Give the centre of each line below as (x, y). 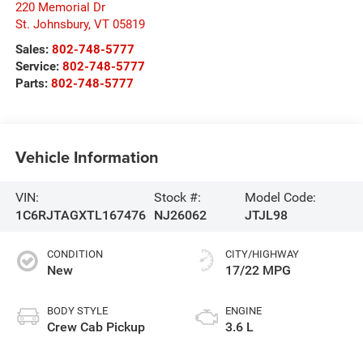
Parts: (33, 83)
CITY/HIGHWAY (262, 254)
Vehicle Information (87, 157)
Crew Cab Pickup (96, 327)
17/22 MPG (258, 270)
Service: (38, 66)
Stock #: (177, 197)
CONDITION (75, 254)
